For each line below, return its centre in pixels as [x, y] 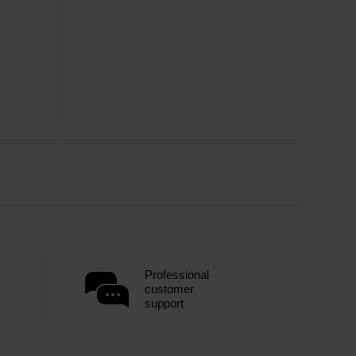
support [164, 303]
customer [169, 289]
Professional [177, 275]
